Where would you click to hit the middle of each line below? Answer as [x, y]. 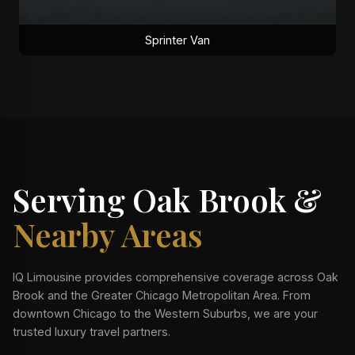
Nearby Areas [108, 234]
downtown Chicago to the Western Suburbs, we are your [165, 313]
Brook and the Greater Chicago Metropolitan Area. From [162, 295]
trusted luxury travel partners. [92, 332]
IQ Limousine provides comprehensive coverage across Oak [176, 277]
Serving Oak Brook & [168, 199]
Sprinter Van [177, 40]
